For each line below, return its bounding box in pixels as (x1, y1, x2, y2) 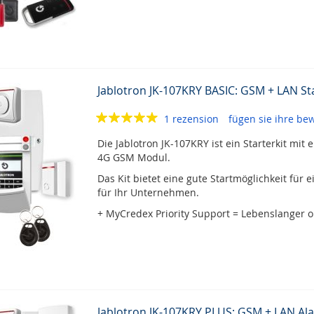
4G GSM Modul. (97, 151, 170, 164)
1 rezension (163, 112, 221, 125)
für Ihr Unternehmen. (97, 186, 199, 199)
